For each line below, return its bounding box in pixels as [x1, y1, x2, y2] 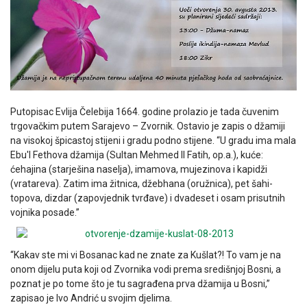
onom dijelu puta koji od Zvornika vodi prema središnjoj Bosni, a [10, 264, 281, 275]
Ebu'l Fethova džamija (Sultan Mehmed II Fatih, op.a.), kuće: [10, 149, 263, 161]
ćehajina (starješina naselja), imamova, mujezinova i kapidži [10, 164, 267, 175]
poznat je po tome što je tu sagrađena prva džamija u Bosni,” [10, 278, 270, 290]
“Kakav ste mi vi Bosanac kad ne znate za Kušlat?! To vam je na [10, 249, 281, 261]
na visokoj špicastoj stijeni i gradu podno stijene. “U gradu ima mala [10, 135, 296, 147]
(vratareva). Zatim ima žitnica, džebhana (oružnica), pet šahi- [10, 178, 273, 190]
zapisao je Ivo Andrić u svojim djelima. [10, 293, 172, 304]
